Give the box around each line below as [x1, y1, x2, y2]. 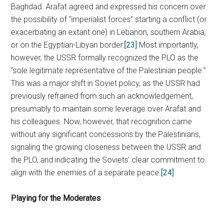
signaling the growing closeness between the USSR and [11, 142, 201, 152]
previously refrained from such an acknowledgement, [11, 91, 193, 101]
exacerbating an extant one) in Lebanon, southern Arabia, [11, 27, 206, 37]
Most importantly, [137, 40, 199, 50]
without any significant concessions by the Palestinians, [11, 130, 201, 139]
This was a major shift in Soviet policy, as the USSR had [11, 79, 200, 88]
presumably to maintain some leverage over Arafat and [11, 104, 201, 113]
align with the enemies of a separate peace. [11, 168, 162, 177]
